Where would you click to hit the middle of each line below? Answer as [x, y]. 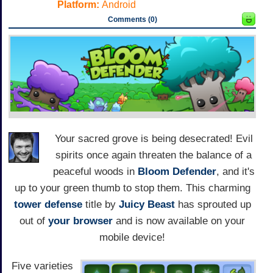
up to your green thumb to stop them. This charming [132, 188]
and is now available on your [179, 221]
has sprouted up [213, 205]
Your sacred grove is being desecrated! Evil [154, 139]
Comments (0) [132, 20]
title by [100, 205]
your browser [80, 221]
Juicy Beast [147, 205]
